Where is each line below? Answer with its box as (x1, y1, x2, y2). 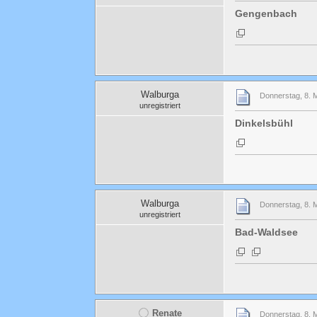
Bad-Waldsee (235, 226, 299, 238)
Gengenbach (235, 7, 298, 19)
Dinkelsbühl (235, 117, 294, 129)
